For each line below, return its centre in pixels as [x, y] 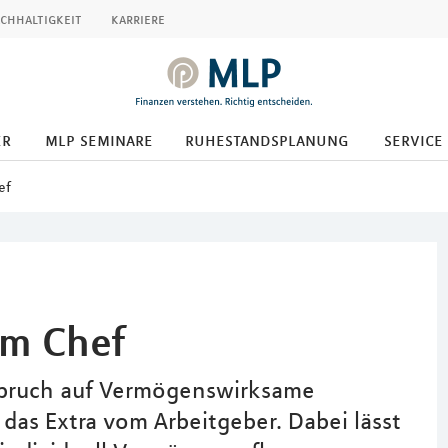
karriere [138, 19]
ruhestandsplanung [267, 140]
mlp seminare [99, 140]
